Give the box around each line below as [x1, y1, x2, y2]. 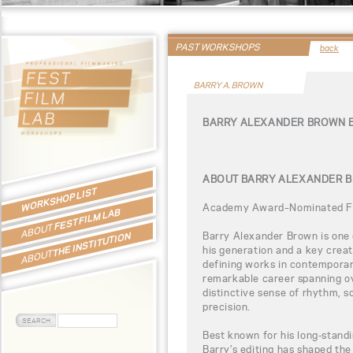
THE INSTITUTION [53, 229, 131, 259]
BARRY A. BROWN [193, 80, 265, 91]
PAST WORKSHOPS [175, 41, 262, 53]
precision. [203, 299, 251, 313]
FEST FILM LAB [54, 205, 121, 233]
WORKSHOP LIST [21, 184, 97, 214]
